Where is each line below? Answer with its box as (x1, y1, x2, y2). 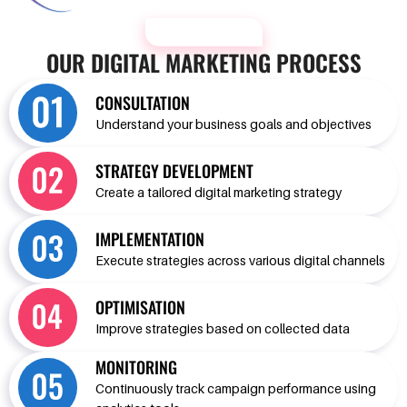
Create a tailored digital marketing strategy (95, 184, 342, 200)
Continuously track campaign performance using (95, 380, 376, 396)
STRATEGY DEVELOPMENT (95, 158, 253, 183)
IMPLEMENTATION (95, 226, 204, 251)
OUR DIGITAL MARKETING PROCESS (45, 45, 362, 79)
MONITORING (95, 354, 177, 379)
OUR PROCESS (172, 24, 235, 40)
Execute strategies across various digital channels (95, 252, 385, 268)
